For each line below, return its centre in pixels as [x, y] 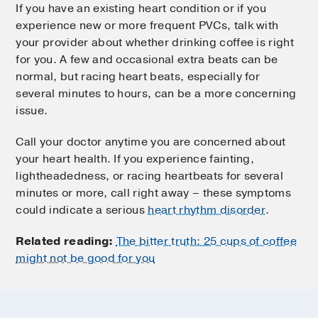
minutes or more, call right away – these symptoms [154, 193]
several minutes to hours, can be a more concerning [156, 93]
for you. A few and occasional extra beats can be [147, 59]
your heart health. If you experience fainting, [135, 159]
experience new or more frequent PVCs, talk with [147, 25]
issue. [32, 110]
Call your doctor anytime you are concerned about [151, 142]
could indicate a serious [82, 210]
